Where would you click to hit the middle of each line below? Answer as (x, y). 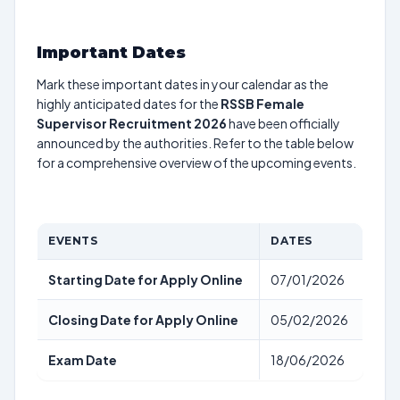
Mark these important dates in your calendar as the (183, 84)
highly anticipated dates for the (129, 104)
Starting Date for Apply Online (146, 279)
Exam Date (83, 360)
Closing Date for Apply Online (143, 320)
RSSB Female (262, 104)
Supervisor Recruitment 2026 (132, 123)
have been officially (283, 123)
